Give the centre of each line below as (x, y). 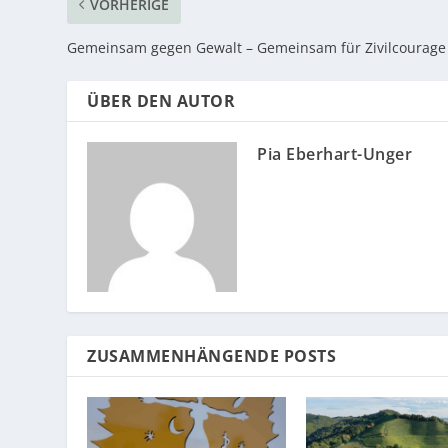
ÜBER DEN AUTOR (161, 101)
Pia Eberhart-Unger (335, 154)
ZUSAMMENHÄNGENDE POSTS (212, 356)
